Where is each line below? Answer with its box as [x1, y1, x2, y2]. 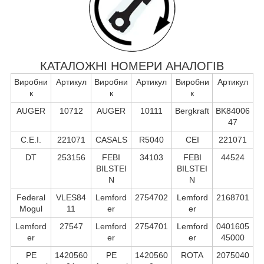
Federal [16, 192, 45, 202]
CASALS [95, 134, 127, 144]
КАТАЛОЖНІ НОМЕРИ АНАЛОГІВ [40, 59, 224, 72]
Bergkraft [175, 105, 209, 115]
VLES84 [56, 192, 86, 202]
